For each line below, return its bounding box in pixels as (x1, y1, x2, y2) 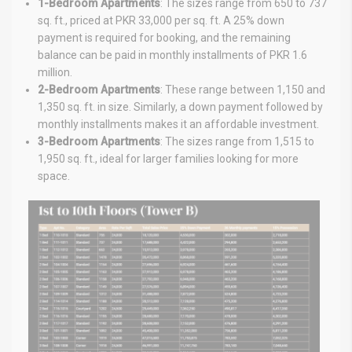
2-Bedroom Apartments (38, 82, 160, 96)
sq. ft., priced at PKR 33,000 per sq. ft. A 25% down (38, 13, 284, 27)
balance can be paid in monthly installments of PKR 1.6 (38, 48, 307, 61)
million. (38, 65, 72, 79)
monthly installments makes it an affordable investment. (38, 117, 319, 130)
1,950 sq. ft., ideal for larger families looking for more (38, 152, 299, 165)
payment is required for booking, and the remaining (38, 31, 291, 44)
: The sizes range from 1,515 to (160, 134, 314, 148)
